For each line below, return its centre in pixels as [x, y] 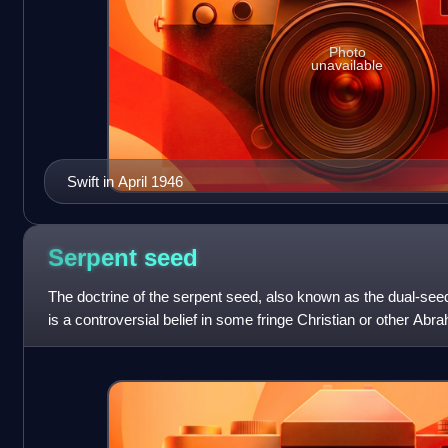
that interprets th [100, 342]
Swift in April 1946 [124, 181]
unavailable [347, 65]
